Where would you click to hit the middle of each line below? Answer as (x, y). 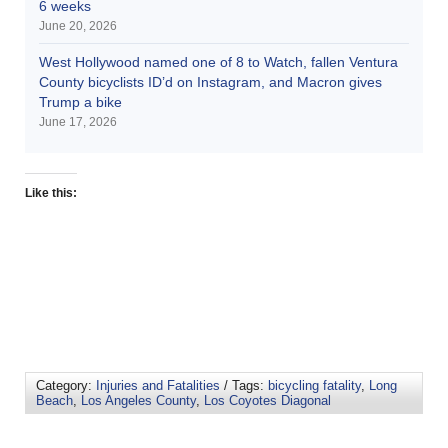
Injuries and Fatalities (158, 385)
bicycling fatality (314, 385)
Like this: (51, 192)
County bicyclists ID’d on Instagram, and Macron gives (210, 81)
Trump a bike (80, 101)
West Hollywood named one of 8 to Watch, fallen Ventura (218, 61)
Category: (66, 385)
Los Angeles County (138, 400)
